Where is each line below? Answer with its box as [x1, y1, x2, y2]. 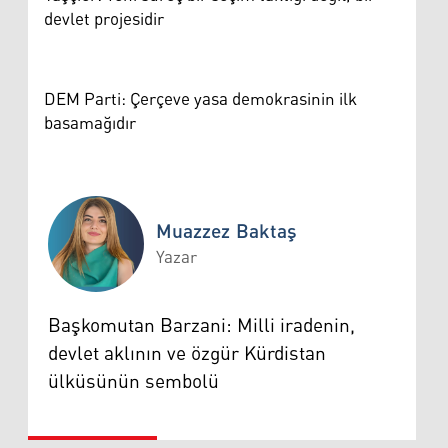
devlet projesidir [44, 2, 164, 37]
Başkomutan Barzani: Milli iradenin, [48, 306, 355, 345]
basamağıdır [44, 106, 136, 141]
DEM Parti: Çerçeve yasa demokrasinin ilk [44, 82, 357, 117]
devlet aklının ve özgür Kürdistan [48, 334, 326, 373]
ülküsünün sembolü [48, 362, 219, 401]
